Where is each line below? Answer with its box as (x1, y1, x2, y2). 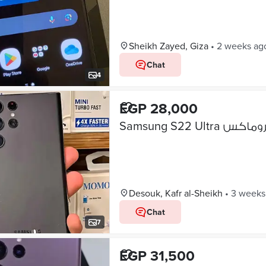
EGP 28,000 (119, 98, 198, 119)
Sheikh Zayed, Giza (128, 39, 208, 52)
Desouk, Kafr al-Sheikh (128, 186, 223, 199)
